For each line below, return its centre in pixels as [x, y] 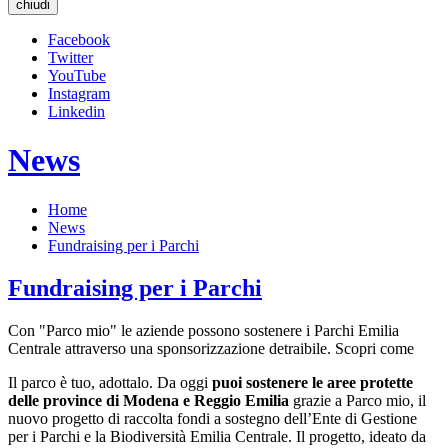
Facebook [79, 39]
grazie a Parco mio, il [357, 400]
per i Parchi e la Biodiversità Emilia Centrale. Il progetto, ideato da [217, 436]
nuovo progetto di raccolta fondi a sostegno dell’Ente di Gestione [212, 418]
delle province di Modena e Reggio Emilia [148, 400]
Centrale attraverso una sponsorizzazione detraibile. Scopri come [211, 348]
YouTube [77, 75]
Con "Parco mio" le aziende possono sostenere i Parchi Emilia [203, 330]
